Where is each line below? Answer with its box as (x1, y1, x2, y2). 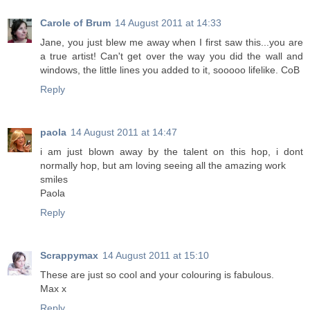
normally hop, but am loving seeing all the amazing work (40, 160, 286, 172)
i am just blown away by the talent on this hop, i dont (40, 146, 303, 158)
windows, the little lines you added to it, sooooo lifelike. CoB (40, 64, 300, 76)
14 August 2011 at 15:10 (102, 250, 209, 262)
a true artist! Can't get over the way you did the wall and (40, 51, 303, 62)
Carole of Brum (40, 17, 111, 29)
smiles (40, 174, 68, 185)
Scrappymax (40, 250, 98, 262)
